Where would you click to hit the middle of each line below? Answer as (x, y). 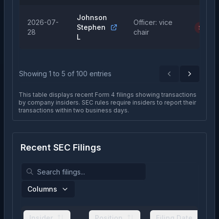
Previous (183, 78)
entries (99, 74)
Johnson (92, 17)
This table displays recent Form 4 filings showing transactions (108, 95)
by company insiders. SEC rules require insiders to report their (107, 102)
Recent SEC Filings (61, 147)
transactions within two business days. (74, 110)
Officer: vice (153, 22)
